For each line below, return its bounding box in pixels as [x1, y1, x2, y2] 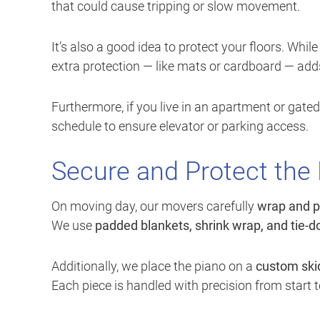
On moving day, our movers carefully [51, 199, 257, 214]
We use [51, 218, 95, 234]
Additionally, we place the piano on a [51, 259, 256, 274]
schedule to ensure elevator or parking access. [51, 119, 309, 134]
